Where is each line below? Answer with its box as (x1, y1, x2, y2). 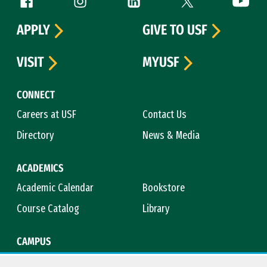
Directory (17, 128, 54, 142)
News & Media (142, 128, 200, 142)
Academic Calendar (17, 181, 94, 194)
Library (142, 201, 170, 215)
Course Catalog (17, 201, 79, 215)
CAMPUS (17, 234, 51, 248)
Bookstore (142, 181, 185, 194)
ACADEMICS (17, 161, 63, 175)
